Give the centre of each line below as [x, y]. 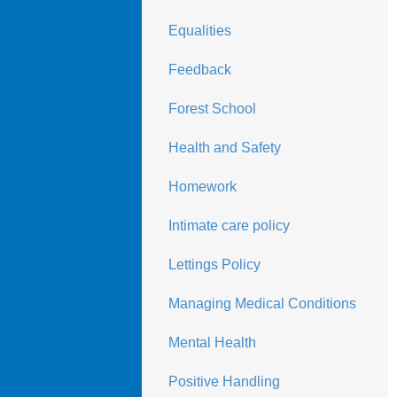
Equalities [199, 31]
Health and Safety [224, 148]
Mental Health [212, 343]
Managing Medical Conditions [262, 304]
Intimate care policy [229, 226]
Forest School [212, 109]
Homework [202, 187]
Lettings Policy [214, 265]
